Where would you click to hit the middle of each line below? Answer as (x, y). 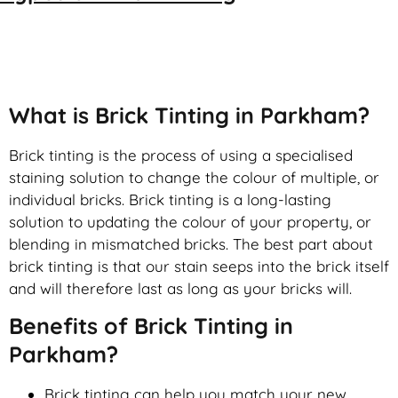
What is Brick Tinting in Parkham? (189, 115)
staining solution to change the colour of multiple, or (194, 178)
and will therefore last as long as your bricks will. (180, 289)
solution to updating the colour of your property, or (190, 222)
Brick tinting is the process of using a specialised (181, 155)
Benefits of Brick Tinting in (151, 326)
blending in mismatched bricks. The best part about (191, 244)
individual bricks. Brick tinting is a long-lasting (170, 200)
